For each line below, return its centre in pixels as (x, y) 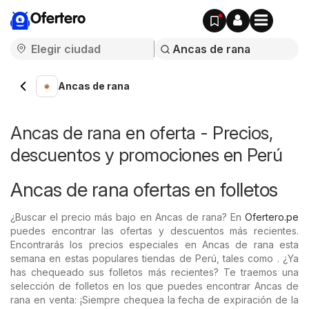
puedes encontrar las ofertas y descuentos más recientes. (154, 231)
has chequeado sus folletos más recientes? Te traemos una (154, 272)
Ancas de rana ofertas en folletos (144, 190)
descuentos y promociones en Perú (146, 155)
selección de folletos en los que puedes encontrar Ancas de (154, 286)
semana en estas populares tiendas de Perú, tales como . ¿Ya (154, 258)
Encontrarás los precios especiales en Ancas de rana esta (154, 245)
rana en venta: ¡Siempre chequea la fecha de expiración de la (154, 300)
